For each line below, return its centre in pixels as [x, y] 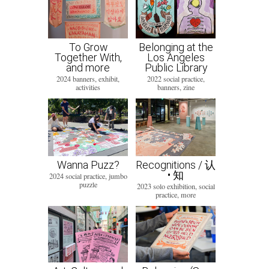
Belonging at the [176, 47]
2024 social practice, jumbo [88, 176]
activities [88, 87]
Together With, [88, 58]
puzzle [88, 184]
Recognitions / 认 [176, 165]
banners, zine [176, 87]
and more [88, 68]
